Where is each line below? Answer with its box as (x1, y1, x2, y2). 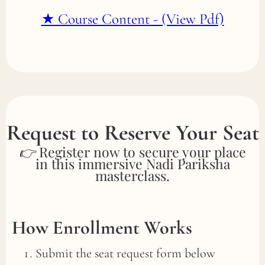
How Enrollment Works (12, 215, 192, 239)
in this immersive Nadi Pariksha (35, 154, 230, 173)
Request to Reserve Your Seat (6, 119, 259, 146)
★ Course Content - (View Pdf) (41, 9, 224, 28)
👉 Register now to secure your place (19, 142, 246, 161)
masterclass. (95, 166, 170, 185)
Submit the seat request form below (35, 245, 215, 261)
